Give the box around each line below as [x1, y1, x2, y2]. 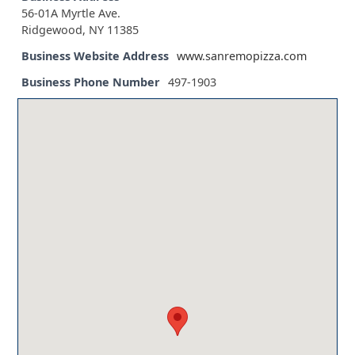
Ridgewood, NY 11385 [21, 22, 139, 38]
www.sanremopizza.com [177, 48, 307, 64]
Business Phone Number [21, 74, 161, 90]
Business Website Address [21, 48, 170, 64]
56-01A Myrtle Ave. [21, 6, 121, 21]
